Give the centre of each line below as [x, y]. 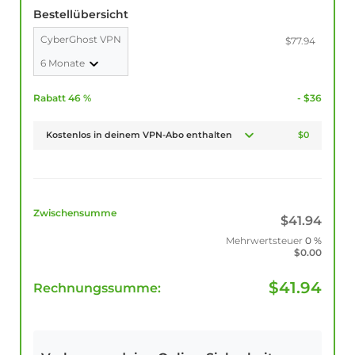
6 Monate [64, 63]
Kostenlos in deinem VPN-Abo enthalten [139, 135]
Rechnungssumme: [97, 288]
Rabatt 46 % [62, 98]
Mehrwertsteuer [264, 241]
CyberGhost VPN [81, 40]
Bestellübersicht [81, 15]
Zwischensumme [75, 213]
